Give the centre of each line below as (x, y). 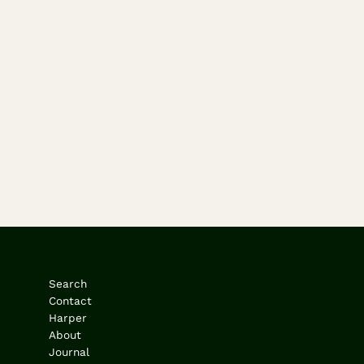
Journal (69, 351)
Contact (70, 300)
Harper (68, 317)
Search (68, 283)
